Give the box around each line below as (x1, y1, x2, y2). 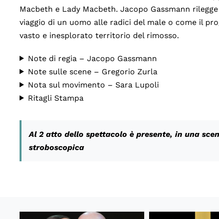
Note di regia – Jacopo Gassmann (27, 53, 157, 63)
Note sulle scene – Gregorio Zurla (27, 66, 157, 76)
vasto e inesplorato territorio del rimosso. (19, 30, 179, 40)
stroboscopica (28, 142, 84, 152)
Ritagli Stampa (27, 93, 84, 103)
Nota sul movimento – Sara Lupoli (27, 80, 159, 89)
